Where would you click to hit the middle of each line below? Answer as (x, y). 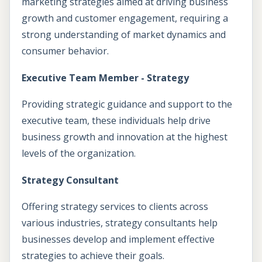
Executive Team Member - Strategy (105, 77)
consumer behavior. (65, 51)
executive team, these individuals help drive (116, 121)
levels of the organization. (79, 154)
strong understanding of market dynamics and (124, 34)
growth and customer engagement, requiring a (125, 18)
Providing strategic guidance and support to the (127, 104)
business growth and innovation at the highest (125, 137)
